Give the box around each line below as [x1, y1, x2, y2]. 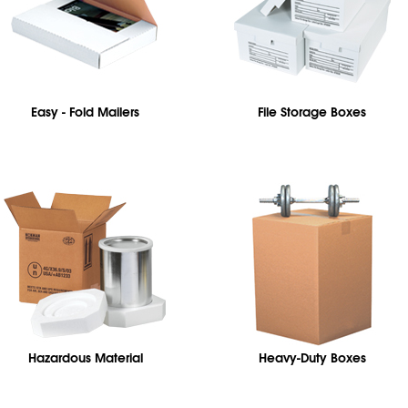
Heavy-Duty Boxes [258, 350, 366, 366]
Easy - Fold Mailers [31, 104, 139, 120]
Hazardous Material [28, 350, 143, 366]
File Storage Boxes [258, 104, 366, 120]
